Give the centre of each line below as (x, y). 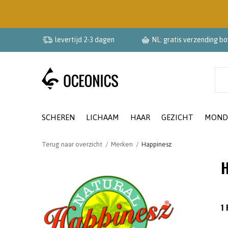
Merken (122, 144)
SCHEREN (58, 117)
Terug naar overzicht (72, 144)
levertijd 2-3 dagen (85, 40)
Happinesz (156, 144)
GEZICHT (177, 117)
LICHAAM (103, 117)
